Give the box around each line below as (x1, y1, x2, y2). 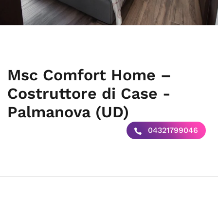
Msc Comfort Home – (7, 66, 171, 84)
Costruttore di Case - (7, 84, 171, 103)
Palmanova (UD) (7, 103, 129, 121)
